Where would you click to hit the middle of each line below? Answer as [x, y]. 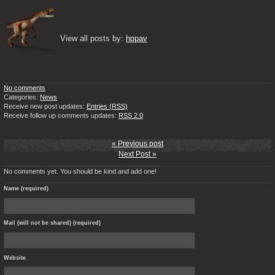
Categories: [22, 97]
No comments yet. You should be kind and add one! [80, 171]
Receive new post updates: [45, 106]
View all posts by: [93, 38]
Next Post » [137, 154]
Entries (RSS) [107, 106]
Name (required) [26, 188]
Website [15, 258]
